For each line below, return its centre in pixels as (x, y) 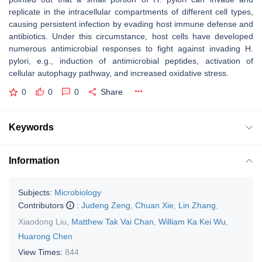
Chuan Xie (154, 205)
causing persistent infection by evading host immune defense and (131, 24)
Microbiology (78, 192)
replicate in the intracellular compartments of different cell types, (131, 12)
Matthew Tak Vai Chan (113, 221)
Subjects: (35, 192)
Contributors (42, 205)
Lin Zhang (197, 205)
